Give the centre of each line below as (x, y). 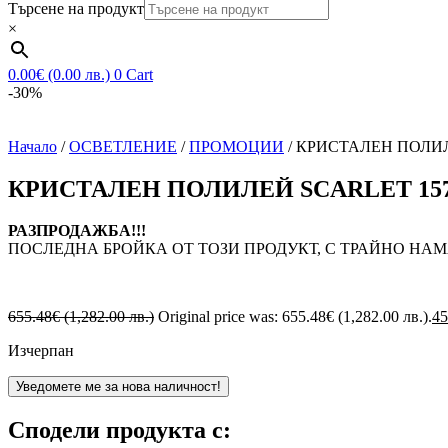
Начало (32, 146)
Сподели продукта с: (119, 430)
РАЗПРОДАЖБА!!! (77, 231)
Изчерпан (41, 351)
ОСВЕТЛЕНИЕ (123, 146)
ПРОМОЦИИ (236, 146)
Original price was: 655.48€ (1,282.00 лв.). (295, 317)
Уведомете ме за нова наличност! (118, 387)
